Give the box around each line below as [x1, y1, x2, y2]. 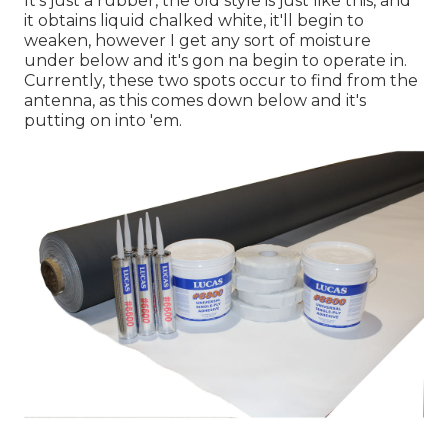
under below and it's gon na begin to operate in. [24, 51, 407, 71]
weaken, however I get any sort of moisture [24, 31, 371, 51]
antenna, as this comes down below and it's [24, 91, 366, 111]
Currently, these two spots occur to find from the [24, 71, 418, 91]
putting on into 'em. [24, 111, 182, 131]
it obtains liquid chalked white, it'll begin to [24, 11, 364, 31]
